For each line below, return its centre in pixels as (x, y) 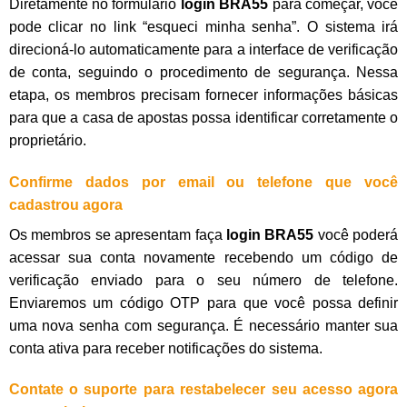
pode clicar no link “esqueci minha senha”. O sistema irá (203, 26)
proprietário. (47, 140)
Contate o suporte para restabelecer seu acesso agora (203, 390)
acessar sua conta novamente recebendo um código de (203, 257)
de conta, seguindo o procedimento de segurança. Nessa (203, 72)
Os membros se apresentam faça (115, 234)
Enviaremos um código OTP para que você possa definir (203, 303)
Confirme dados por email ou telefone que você (203, 182)
